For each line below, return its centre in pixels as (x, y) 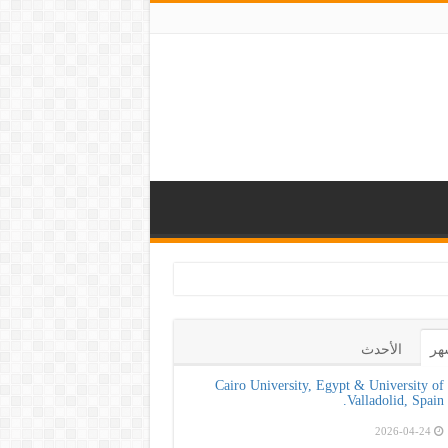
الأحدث (381, 349)
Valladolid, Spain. (395, 400)
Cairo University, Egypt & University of (329, 385)
